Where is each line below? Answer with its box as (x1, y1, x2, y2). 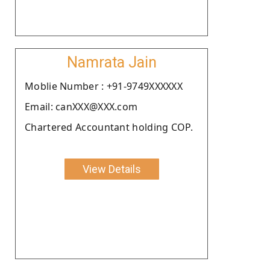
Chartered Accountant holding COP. (25, 120, 193, 134)
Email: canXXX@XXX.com (25, 99, 138, 113)
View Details (82, 162, 141, 175)
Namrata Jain (66, 53, 157, 71)
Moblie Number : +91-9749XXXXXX (25, 79, 183, 93)
